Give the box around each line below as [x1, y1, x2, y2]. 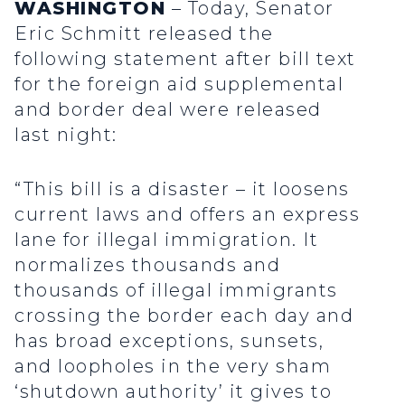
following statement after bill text [14, 48, 356, 71]
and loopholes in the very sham [14, 355, 331, 378]
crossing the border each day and [14, 305, 353, 327]
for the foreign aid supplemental [14, 73, 344, 96]
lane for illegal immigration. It [14, 229, 318, 251]
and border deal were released [14, 99, 322, 121]
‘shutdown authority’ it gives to [14, 381, 332, 403]
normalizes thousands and [14, 254, 280, 277]
